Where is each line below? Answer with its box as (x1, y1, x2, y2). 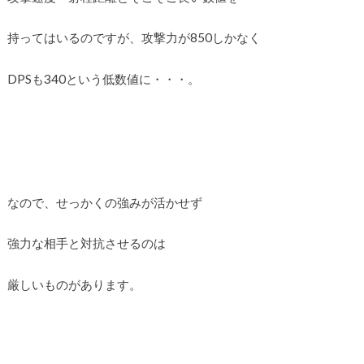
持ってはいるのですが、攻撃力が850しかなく (6, 30, 261, 45)
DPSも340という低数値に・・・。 (6, 71, 200, 86)
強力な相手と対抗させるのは (6, 236, 166, 251)
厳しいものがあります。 (6, 276, 141, 292)
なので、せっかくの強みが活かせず (6, 194, 202, 210)
